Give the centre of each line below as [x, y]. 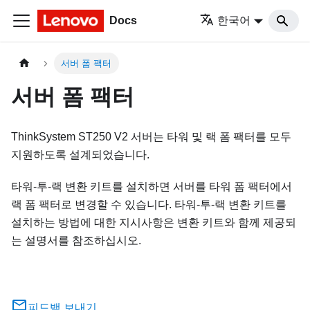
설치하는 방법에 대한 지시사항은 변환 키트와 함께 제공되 [154, 223]
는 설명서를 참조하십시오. [76, 241]
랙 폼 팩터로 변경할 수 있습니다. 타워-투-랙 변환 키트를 [149, 205]
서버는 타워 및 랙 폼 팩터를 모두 [210, 137]
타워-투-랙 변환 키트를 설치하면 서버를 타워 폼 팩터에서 [152, 187]
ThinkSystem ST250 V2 [70, 137]
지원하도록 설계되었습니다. [80, 155]
